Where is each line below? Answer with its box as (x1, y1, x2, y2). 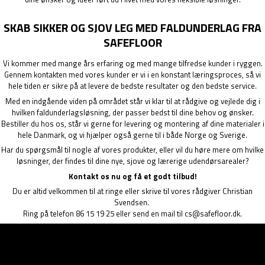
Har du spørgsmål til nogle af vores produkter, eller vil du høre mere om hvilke (1, 144, 264, 156)
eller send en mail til (114, 208, 185, 220)
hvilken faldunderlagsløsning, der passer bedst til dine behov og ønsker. (11, 106, 254, 118)
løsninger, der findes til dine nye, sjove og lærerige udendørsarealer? (16, 155, 249, 167)
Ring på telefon (23, 208, 76, 220)
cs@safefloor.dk (185, 208, 240, 220)
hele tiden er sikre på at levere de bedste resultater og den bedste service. (8, 80, 257, 92)
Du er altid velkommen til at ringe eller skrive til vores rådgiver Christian (12, 185, 253, 198)
